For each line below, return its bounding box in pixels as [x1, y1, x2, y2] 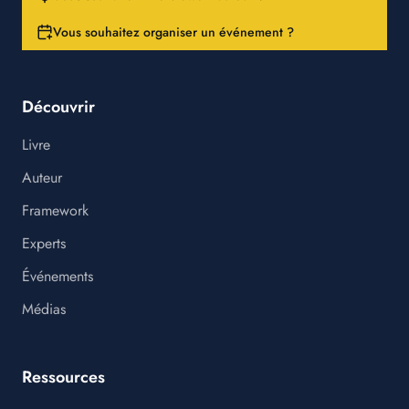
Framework [22, 200, 89, 221]
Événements [22, 266, 93, 287]
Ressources [22, 365, 105, 389]
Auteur [22, 167, 62, 188]
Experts [22, 233, 66, 254]
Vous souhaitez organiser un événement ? [53, 23, 294, 41]
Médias [22, 299, 66, 320]
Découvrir [22, 95, 95, 119]
